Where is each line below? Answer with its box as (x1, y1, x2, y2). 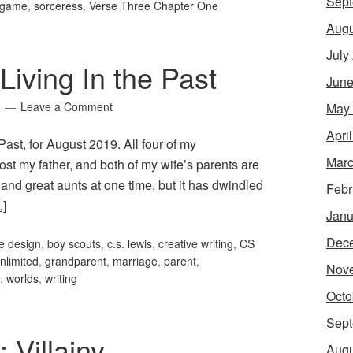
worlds (6, 270, 39, 287)
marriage (113, 253, 158, 269)
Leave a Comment (20, 98, 113, 115)
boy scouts (47, 236, 101, 252)
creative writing (158, 236, 233, 252)
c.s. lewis (107, 236, 152, 252)
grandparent (45, 253, 106, 269)
